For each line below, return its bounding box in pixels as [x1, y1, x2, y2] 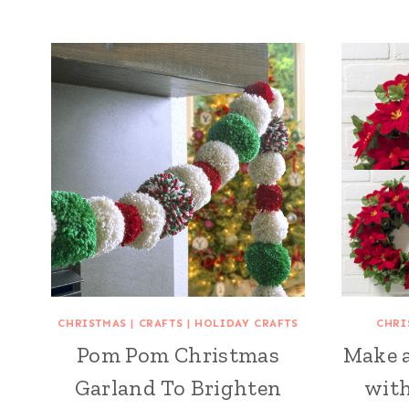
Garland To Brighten [74, 373, 282, 401]
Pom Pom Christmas [76, 341, 280, 368]
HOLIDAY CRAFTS [194, 316, 299, 330]
